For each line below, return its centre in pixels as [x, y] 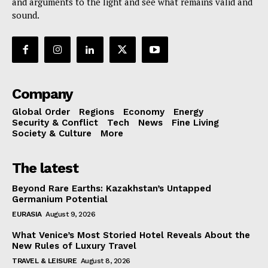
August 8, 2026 [105, 261]
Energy [188, 112]
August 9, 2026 [70, 214]
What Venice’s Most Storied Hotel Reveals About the [131, 235]
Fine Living [195, 123]
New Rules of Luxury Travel [74, 246]
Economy [144, 112]
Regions [97, 112]
